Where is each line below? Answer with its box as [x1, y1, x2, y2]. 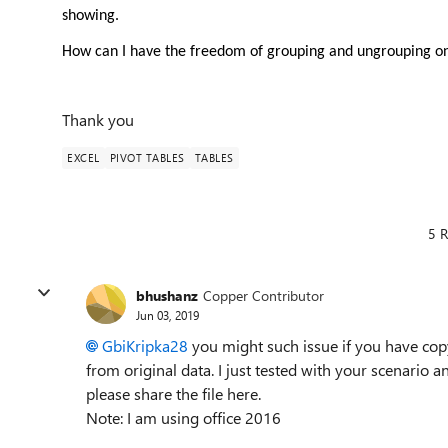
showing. [62, 8, 119, 24]
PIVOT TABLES [109, 150, 185, 165]
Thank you [62, 109, 134, 130]
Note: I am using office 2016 [86, 407, 281, 428]
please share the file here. [86, 383, 261, 404]
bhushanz [136, 285, 198, 305]
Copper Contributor [203, 285, 324, 305]
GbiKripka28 [102, 335, 188, 356]
